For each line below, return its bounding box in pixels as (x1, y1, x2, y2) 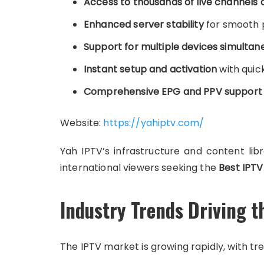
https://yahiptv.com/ (101, 116, 204, 130)
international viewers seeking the (60, 161, 219, 174)
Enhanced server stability (84, 18, 204, 31)
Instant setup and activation (84, 62, 217, 76)
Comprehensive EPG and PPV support (84, 85, 262, 98)
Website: (60, 116, 101, 130)
